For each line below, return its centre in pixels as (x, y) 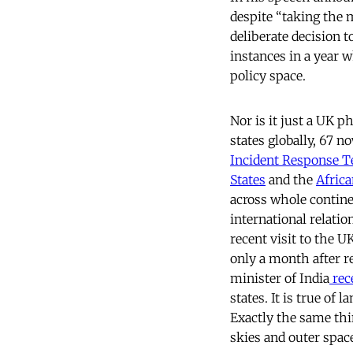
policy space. (268, 76)
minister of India (280, 279)
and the (291, 180)
